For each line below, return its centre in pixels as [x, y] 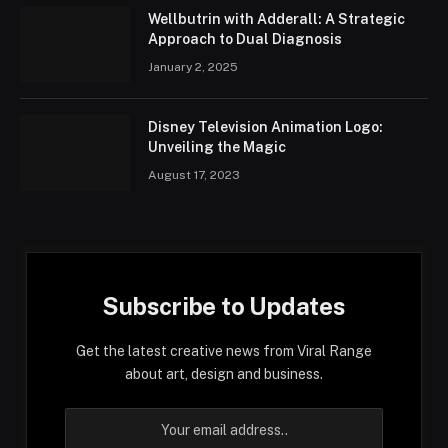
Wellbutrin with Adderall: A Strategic [276, 18]
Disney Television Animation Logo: [265, 126]
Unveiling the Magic [217, 146]
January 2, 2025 [193, 66]
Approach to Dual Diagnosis [245, 38]
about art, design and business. [224, 373]
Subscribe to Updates [224, 305]
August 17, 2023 [194, 174]
